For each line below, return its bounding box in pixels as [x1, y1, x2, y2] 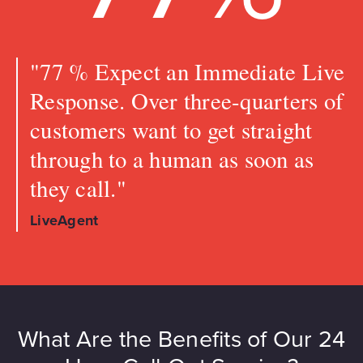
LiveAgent [30, 211, 99, 229]
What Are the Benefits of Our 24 [17, 325, 346, 353]
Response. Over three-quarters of [30, 84, 344, 116]
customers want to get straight [30, 113, 313, 145]
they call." [30, 172, 135, 203]
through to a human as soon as [30, 143, 314, 174]
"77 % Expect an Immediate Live [30, 55, 345, 87]
